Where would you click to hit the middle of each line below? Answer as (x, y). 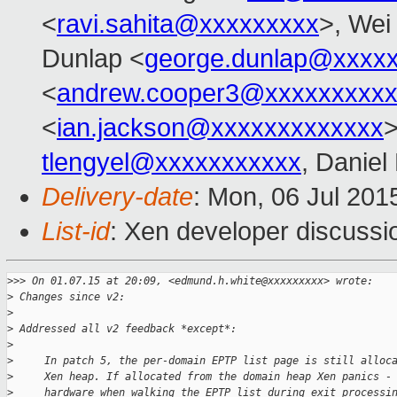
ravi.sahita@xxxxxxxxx (188, 24)
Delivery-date (117, 197)
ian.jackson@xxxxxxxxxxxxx (220, 128)
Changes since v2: (69, 297)
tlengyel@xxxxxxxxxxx (171, 163)
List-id (76, 232)
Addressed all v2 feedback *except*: (125, 329)
